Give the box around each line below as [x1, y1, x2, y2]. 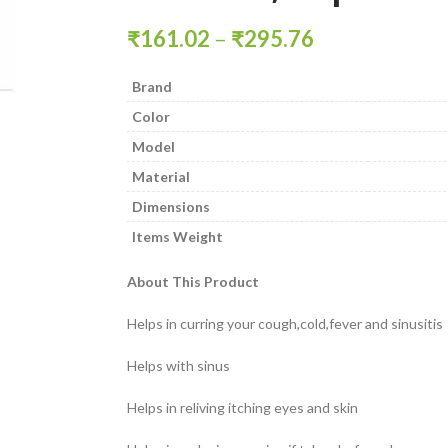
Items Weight [132, 228, 223, 245]
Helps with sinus [127, 357, 230, 374]
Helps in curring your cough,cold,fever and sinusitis [127, 315, 443, 332]
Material [132, 168, 193, 185]
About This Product [127, 273, 262, 290]
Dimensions [132, 198, 213, 215]
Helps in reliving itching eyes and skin [127, 399, 358, 416]
